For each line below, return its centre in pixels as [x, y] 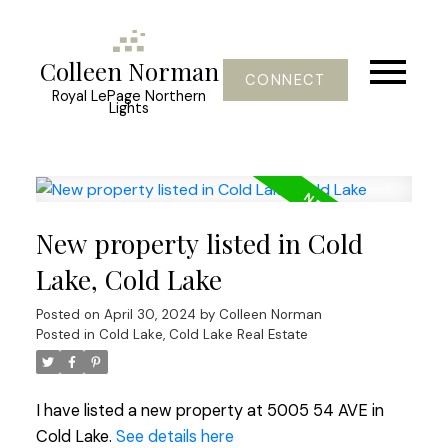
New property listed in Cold [199, 244]
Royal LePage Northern [129, 96]
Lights [129, 108]
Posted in [65, 335]
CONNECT [285, 80]
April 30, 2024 [149, 315]
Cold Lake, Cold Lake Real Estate [203, 335]
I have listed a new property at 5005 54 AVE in [209, 411]
